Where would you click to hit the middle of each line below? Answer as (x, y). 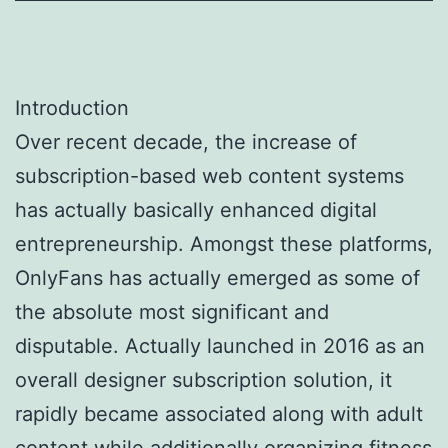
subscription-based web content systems (209, 175)
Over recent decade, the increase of (186, 141)
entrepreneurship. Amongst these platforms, (224, 243)
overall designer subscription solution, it (203, 379)
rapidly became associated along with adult (219, 413)
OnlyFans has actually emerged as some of (217, 277)
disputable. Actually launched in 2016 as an (220, 345)
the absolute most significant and (172, 311)
